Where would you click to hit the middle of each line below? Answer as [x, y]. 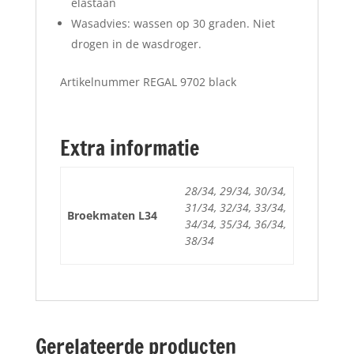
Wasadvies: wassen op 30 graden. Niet [173, 23]
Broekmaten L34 [112, 215]
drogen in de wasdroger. [136, 44]
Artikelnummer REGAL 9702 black [148, 82]
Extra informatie [129, 148]
